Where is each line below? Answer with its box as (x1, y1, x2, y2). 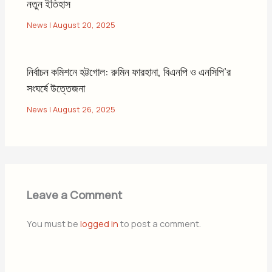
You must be (27, 217, 81, 229)
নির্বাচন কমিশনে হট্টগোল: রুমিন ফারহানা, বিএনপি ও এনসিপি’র (27, 64, 231, 79)
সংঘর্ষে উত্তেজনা (27, 80, 86, 95)
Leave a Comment (27, 188, 123, 203)
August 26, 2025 (53, 103, 116, 115)
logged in (80, 217, 119, 229)
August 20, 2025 (53, 19, 116, 30)
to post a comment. (118, 217, 202, 229)
